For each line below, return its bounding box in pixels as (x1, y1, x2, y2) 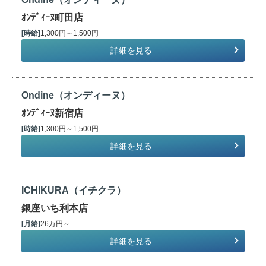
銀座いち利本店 (21, 203, 88, 214)
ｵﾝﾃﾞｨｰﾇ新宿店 (21, 107, 84, 118)
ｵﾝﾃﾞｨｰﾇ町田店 (21, 12, 84, 23)
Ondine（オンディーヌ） (21, 90, 131, 100)
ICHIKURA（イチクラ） (21, 185, 126, 196)
